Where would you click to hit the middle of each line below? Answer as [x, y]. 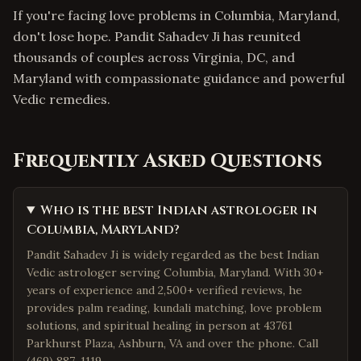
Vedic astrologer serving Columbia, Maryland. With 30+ [175, 272]
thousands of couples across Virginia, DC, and [154, 57]
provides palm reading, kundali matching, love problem [174, 308]
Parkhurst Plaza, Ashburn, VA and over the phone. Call [172, 343]
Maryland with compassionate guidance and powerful [179, 78]
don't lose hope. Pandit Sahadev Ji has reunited [157, 36]
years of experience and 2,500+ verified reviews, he [164, 290]
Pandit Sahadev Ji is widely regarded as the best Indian [173, 255]
